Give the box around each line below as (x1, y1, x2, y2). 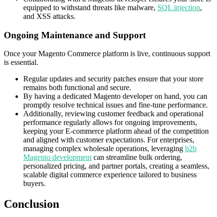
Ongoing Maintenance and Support (4, 30, 146, 40)
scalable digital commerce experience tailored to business (23, 170, 197, 179)
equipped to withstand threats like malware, (23, 3, 157, 12)
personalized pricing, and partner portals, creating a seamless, (23, 162, 209, 170)
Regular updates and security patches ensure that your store (23, 75, 203, 83)
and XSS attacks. (23, 12, 77, 20)
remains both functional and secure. (23, 83, 133, 92)
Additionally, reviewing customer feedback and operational (23, 109, 203, 118)
